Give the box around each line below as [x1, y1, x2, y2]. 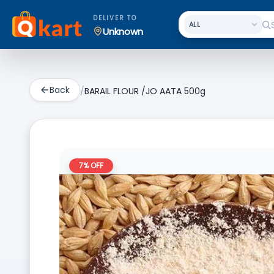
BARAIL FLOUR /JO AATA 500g [84, 85, 206, 97]
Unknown [103, 24, 143, 38]
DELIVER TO [93, 13, 137, 23]
